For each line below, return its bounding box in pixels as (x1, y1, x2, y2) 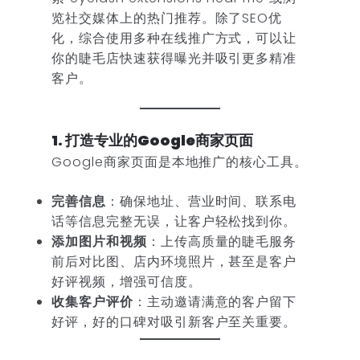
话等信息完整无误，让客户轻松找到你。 (51, 212, 297, 231)
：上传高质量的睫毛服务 (146, 232, 297, 252)
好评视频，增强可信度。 (51, 272, 202, 292)
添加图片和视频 (51, 232, 147, 252)
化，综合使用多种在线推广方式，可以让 (51, 28, 297, 47)
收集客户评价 (51, 292, 133, 312)
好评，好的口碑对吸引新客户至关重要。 (51, 313, 297, 332)
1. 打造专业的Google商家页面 (51, 130, 253, 151)
